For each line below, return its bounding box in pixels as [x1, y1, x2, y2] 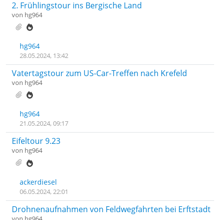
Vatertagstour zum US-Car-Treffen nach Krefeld [12, 68, 187, 79]
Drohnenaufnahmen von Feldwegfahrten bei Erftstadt [12, 203, 211, 215]
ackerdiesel [20, 177, 57, 187]
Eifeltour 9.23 [12, 136, 60, 147]
